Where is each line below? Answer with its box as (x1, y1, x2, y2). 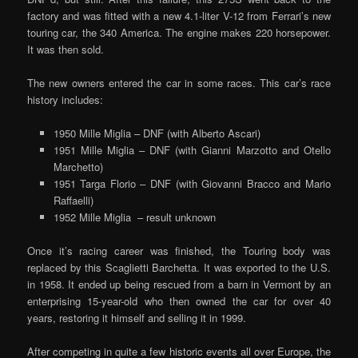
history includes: (27, 91, 104, 107)
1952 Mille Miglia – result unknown (53, 209, 216, 225)
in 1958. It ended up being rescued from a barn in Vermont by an (27, 276, 331, 292)
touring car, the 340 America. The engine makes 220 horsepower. (27, 24, 331, 40)
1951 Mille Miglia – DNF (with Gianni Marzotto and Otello (53, 141, 331, 157)
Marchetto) (53, 158, 103, 174)
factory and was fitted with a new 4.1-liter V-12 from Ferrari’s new (27, 7, 331, 23)
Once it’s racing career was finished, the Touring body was (27, 242, 331, 258)
